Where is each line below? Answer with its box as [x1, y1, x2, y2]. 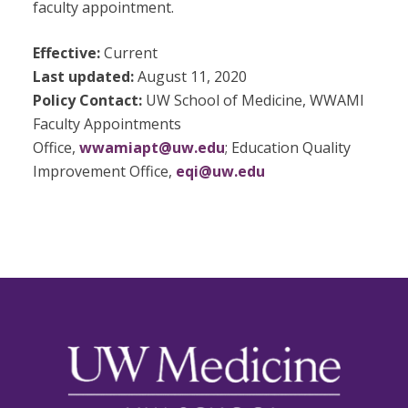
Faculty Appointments [32, 114, 181, 135]
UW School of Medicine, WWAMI [141, 90, 364, 111]
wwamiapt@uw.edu [78, 138, 225, 158]
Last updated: [32, 66, 134, 87]
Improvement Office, [32, 161, 176, 182]
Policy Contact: [32, 90, 142, 111]
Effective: [32, 43, 100, 64]
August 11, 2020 [133, 66, 247, 87]
